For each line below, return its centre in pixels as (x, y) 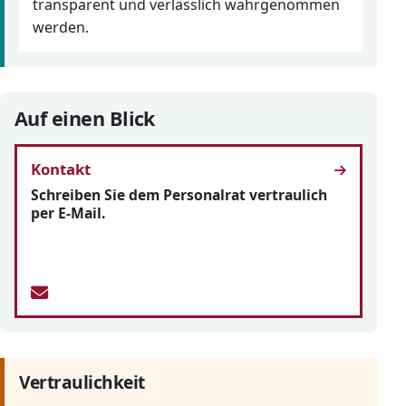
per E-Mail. (68, 213)
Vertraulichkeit (82, 382)
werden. (61, 28)
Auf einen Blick (85, 119)
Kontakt (61, 169)
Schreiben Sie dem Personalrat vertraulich (179, 195)
